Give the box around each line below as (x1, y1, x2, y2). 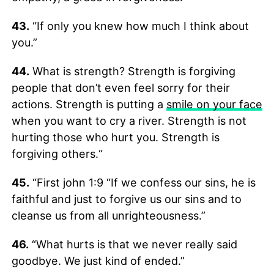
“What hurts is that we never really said (28, 237, 237, 251)
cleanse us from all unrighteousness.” (11, 209, 206, 222)
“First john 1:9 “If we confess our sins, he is (29, 176, 256, 189)
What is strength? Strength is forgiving (29, 64, 235, 78)
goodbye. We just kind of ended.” (11, 254, 185, 267)
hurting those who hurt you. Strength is (11, 130, 220, 144)
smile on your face (166, 97, 262, 111)
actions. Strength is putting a (11, 97, 166, 111)
